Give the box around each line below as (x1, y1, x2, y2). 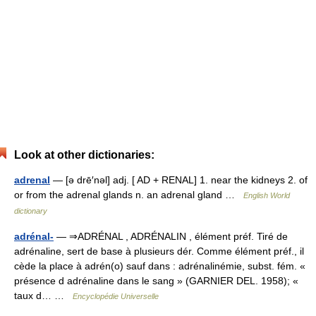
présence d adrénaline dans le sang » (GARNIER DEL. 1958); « (14, 275, 298, 286)
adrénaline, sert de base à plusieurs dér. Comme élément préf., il (14, 245, 304, 257)
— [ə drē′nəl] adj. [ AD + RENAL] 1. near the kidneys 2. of (50, 174, 308, 186)
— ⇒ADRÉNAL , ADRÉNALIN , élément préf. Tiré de (54, 231, 288, 242)
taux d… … (14, 290, 73, 301)
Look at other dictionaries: (14, 149, 154, 161)
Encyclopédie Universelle (73, 292, 159, 300)
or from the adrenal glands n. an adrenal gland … (14, 189, 243, 200)
